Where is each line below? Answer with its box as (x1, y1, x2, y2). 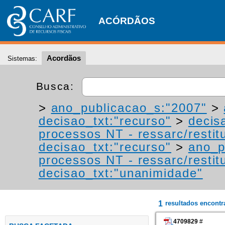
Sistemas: (8, 55, 37, 62)
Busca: (36, 80, 78, 92)
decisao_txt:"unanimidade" (38, 166, 203, 180)
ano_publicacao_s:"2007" (51, 101, 207, 115)
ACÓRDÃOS (98, 16, 155, 26)
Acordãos (47, 54, 81, 62)
